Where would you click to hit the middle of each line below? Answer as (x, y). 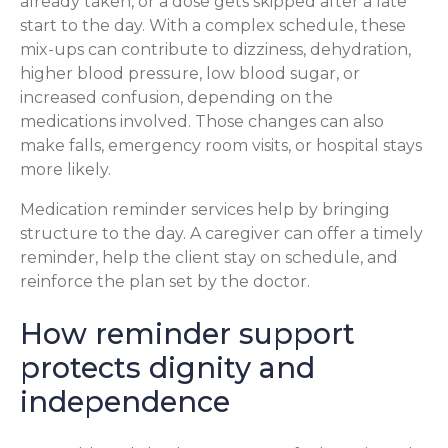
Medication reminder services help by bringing (205, 209)
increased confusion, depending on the (176, 97)
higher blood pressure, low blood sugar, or (190, 73)
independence (125, 402)
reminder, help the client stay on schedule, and (209, 257)
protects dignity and (167, 368)
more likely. (65, 169)
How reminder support (187, 334)
